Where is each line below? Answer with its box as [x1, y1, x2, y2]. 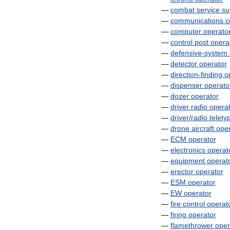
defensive [170, 49, 202, 57]
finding [201, 70, 222, 79]
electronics [170, 146, 205, 154]
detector [170, 60, 197, 68]
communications [170, 16, 223, 25]
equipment [170, 157, 205, 165]
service [197, 6, 220, 14]
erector [170, 167, 194, 176]
